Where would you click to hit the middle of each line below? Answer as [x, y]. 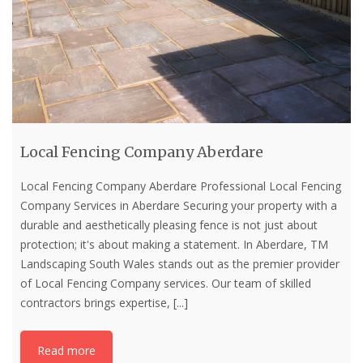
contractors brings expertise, [97, 302]
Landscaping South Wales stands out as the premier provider [180, 263]
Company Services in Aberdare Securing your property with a [179, 205]
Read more [66, 350]
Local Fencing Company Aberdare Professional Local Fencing [181, 186]
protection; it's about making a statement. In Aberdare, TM [174, 244]
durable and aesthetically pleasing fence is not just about [169, 224]
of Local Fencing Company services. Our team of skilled [166, 283]
